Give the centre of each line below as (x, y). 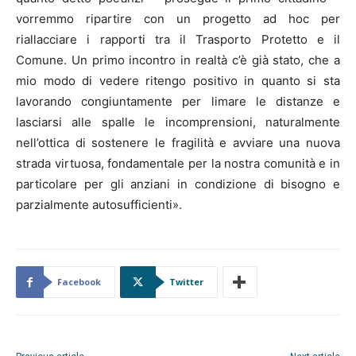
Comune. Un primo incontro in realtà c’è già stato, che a (178, 60)
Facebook (79, 282)
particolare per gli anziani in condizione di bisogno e (178, 184)
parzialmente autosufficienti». (99, 205)
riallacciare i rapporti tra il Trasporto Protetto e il (178, 40)
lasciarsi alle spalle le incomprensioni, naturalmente (178, 122)
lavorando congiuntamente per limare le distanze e (178, 102)
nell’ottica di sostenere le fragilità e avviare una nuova (178, 143)
